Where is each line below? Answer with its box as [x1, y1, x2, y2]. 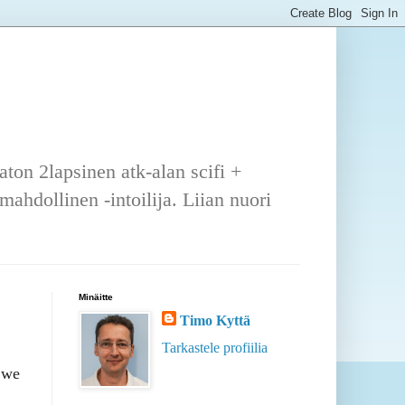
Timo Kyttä [180, 313, 250, 329]
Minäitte [79, 292, 113, 303]
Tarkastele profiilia [162, 340, 268, 356]
